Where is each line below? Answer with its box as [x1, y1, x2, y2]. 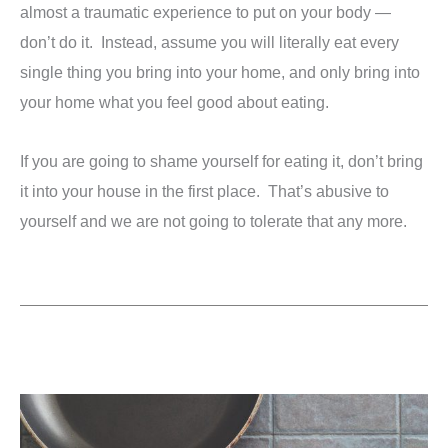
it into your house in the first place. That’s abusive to [20, 181, 389, 200]
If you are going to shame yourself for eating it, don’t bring [20, 151, 423, 170]
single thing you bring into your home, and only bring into [20, 63, 420, 82]
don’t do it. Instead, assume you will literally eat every [20, 33, 399, 52]
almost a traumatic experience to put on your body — [20, 3, 391, 22]
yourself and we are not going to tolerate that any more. [20, 211, 407, 230]
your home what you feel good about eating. [20, 93, 329, 112]
